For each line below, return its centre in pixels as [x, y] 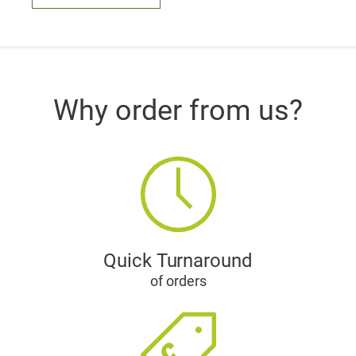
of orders [178, 281]
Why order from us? [178, 111]
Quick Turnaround [178, 261]
